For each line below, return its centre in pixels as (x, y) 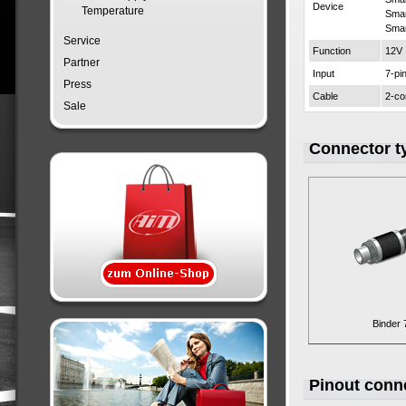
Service (82, 41)
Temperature (113, 11)
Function (332, 51)
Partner (82, 63)
